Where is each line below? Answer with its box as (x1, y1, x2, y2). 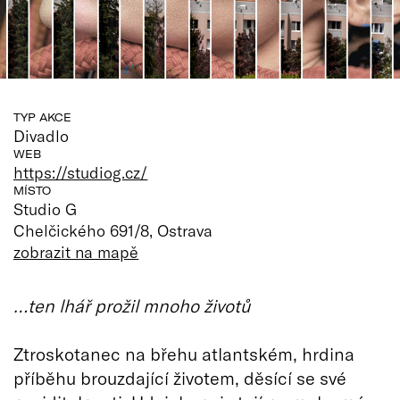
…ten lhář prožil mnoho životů (13, 294, 250, 316)
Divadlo (13, 125, 70, 146)
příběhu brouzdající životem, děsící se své (13, 366, 346, 388)
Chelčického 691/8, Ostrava (13, 220, 213, 240)
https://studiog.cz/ (13, 162, 148, 182)
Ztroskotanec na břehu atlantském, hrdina (13, 342, 354, 364)
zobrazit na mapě (13, 241, 139, 262)
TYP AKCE (13, 110, 71, 124)
